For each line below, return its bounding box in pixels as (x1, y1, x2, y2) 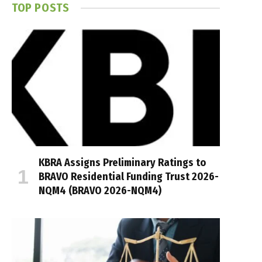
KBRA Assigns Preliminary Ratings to (39, 156, 206, 170)
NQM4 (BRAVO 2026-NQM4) (39, 184, 161, 198)
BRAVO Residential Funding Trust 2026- (39, 170, 219, 184)
